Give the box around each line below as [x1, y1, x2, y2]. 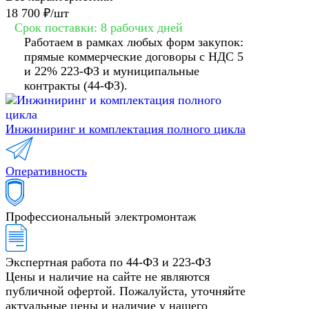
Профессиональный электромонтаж [6, 210, 196, 224]
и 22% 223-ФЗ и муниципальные [24, 64, 199, 79]
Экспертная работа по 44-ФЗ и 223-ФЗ [6, 255, 211, 270]
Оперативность [6, 164, 87, 179]
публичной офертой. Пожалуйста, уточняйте [6, 284, 246, 299]
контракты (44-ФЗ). [24, 79, 128, 93]
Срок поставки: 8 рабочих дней [14, 21, 183, 35]
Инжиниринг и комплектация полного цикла [6, 122, 246, 137]
